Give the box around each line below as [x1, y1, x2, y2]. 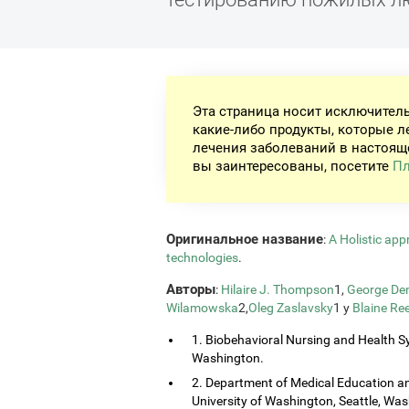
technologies [166, 249, 238, 265]
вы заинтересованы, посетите [193, 158, 393, 175]
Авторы [166, 280, 215, 298]
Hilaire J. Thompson [221, 281, 334, 297]
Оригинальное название [166, 230, 323, 247]
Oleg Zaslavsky [248, 299, 333, 315]
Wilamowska [166, 299, 238, 315]
